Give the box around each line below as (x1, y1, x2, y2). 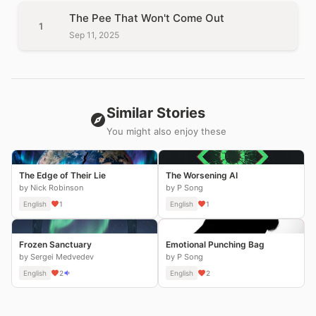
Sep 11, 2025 (69, 30, 119, 40)
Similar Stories (107, 104, 205, 121)
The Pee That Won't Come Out (69, 11, 224, 25)
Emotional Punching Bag (166, 239, 265, 250)
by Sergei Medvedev (19, 252, 94, 262)
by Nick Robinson (19, 183, 83, 193)
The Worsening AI (166, 170, 238, 181)
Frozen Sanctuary (19, 239, 92, 250)
